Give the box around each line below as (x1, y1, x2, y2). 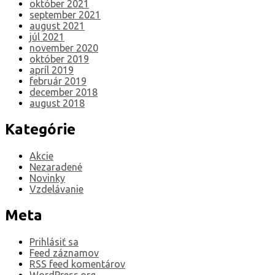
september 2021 (29, 9, 101, 21)
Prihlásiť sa (29, 236, 79, 247)
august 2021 (29, 20, 85, 32)
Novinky (29, 172, 65, 184)
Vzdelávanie (29, 184, 83, 195)
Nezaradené (29, 161, 82, 173)
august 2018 (29, 98, 85, 109)
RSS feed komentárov (29, 258, 125, 269)
